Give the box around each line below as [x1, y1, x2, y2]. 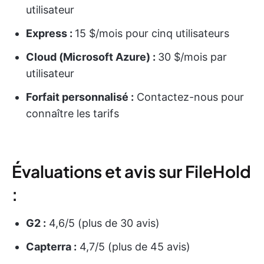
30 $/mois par [158, 51, 227, 64]
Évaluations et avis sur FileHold [12, 161, 251, 182]
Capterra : [26, 240, 77, 253]
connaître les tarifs [26, 107, 119, 120]
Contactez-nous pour [134, 91, 244, 104]
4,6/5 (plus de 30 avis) [46, 217, 160, 230]
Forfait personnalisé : [26, 91, 134, 104]
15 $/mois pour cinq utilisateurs [75, 27, 229, 40]
